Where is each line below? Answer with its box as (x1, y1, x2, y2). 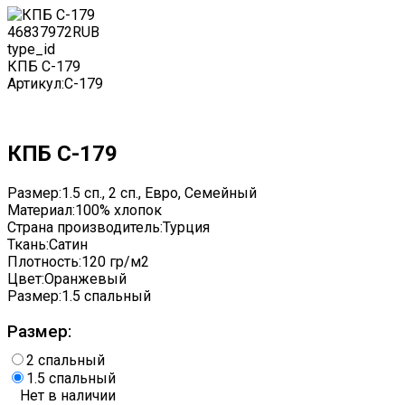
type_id (7, 41, 55, 58)
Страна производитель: (7, 218, 163, 236)
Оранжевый (44, 269, 127, 287)
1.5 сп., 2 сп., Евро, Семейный (61, 184, 257, 202)
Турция (163, 218, 210, 236)
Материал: (7, 201, 75, 219)
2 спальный (26, 351, 105, 369)
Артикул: (7, 75, 64, 92)
